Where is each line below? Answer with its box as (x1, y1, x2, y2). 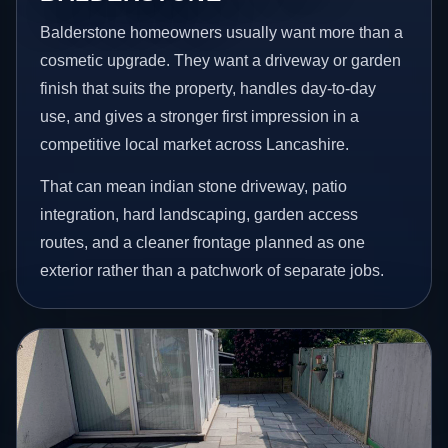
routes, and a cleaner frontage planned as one (40, 233, 366, 251)
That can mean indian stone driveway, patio (40, 177, 348, 195)
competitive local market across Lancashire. (40, 136, 350, 154)
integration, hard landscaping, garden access (40, 205, 359, 223)
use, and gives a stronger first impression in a (40, 108, 360, 126)
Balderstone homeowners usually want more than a (40, 24, 404, 42)
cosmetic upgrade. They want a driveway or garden (40, 52, 402, 70)
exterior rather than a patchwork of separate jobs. (40, 261, 385, 279)
